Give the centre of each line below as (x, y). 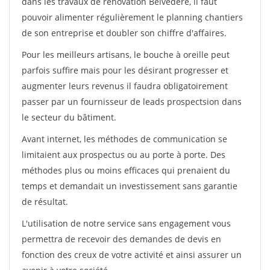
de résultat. (45, 202)
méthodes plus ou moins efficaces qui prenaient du (126, 170)
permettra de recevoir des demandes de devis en (121, 239)
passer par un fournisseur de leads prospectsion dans (132, 102)
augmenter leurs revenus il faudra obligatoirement (125, 86)
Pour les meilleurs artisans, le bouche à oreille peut (126, 55)
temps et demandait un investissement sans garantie (130, 186)
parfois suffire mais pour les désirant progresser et (125, 70)
